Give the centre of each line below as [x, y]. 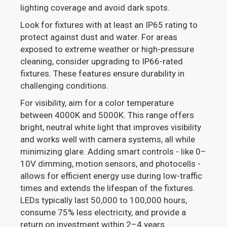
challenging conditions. [65, 86]
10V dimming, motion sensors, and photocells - [111, 164]
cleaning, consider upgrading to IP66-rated [102, 62]
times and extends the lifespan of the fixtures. [108, 188]
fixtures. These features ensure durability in [103, 74]
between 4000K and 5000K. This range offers [107, 115]
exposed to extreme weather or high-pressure [107, 49]
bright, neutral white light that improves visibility [111, 127]
